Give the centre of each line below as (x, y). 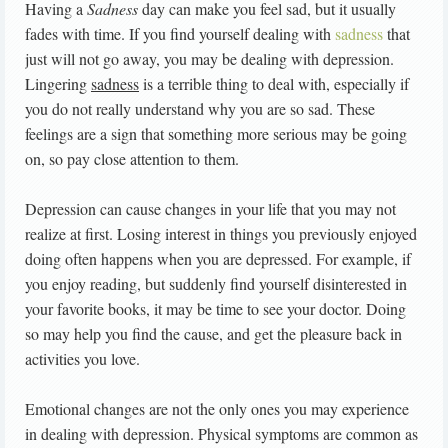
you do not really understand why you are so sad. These (200, 108)
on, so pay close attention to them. (132, 158)
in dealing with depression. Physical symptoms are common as (221, 433)
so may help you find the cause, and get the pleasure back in (213, 333)
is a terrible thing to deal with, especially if (274, 83)
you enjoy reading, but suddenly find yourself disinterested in (216, 283)
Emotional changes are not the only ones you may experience (217, 408)
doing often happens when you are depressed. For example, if (218, 258)
